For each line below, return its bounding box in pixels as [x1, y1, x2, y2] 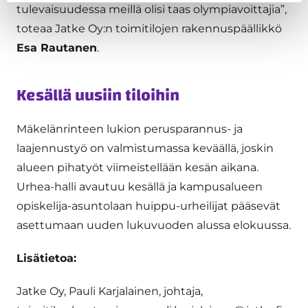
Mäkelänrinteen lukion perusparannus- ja [16, 122, 243, 135]
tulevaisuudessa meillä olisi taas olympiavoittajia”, [16, 2, 287, 16]
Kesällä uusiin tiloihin [16, 80, 179, 111]
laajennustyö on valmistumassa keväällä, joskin [16, 141, 274, 155]
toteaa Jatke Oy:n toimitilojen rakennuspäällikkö [16, 21, 282, 35]
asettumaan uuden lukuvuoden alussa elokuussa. [16, 218, 291, 232]
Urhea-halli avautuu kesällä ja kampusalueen [16, 179, 263, 193]
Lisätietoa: [16, 251, 80, 265]
